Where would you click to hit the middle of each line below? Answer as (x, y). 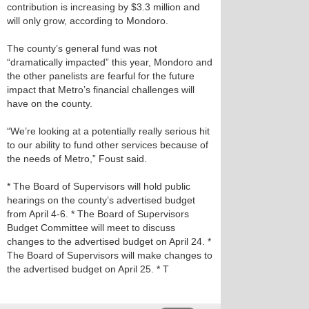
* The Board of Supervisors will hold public (99, 186)
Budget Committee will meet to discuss (91, 228)
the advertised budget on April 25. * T (88, 269)
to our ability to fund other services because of (108, 145)
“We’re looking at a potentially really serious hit (108, 131)
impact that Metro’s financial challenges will (101, 90)
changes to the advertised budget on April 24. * (109, 241)
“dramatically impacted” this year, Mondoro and (110, 62)
